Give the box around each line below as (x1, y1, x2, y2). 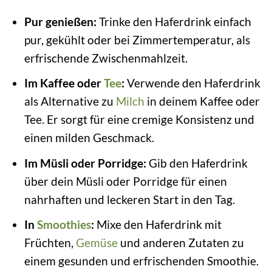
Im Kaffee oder (24, 76, 104, 90)
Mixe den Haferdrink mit (93, 217, 222, 232)
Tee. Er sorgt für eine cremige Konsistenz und (24, 112, 254, 127)
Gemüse (75, 236, 118, 250)
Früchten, (24, 236, 76, 250)
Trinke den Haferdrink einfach (96, 14, 251, 29)
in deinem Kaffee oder (144, 94, 260, 109)
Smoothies (36, 217, 91, 232)
